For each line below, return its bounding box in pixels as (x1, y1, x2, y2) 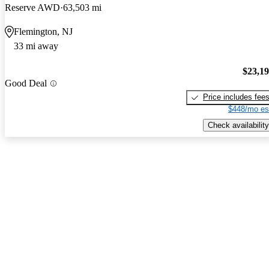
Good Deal (5, 78, 47, 89)
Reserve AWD (5, 2, 60, 13)
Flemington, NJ (14, 26, 73, 37)
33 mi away (14, 40, 58, 51)
